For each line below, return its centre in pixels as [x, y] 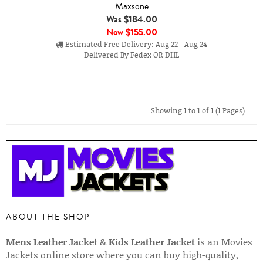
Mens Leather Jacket [52, 242]
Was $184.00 [131, 19]
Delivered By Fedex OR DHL [131, 54]
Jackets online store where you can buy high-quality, [122, 254]
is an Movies [224, 242]
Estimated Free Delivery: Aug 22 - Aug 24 [135, 44]
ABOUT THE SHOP [48, 217]
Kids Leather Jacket [152, 242]
